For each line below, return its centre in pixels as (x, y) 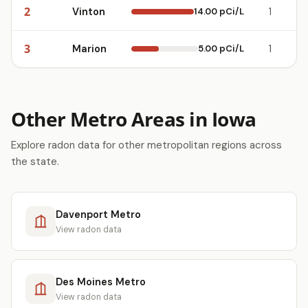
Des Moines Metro (101, 282)
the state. (35, 162)
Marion (89, 49)
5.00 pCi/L (221, 48)
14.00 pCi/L (219, 11)
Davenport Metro (98, 214)
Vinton (89, 12)
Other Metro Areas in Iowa (134, 119)
